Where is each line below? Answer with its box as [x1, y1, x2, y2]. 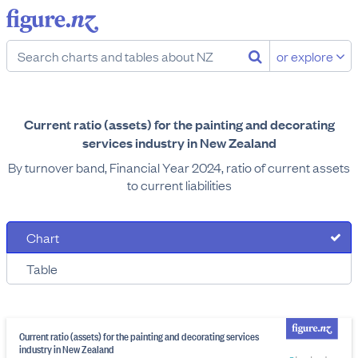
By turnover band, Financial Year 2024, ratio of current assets [8, 158, 350, 176]
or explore [276, 47, 336, 65]
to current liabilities [126, 176, 232, 193]
